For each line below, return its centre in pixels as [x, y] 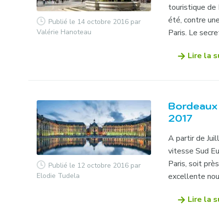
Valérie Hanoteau [64, 32]
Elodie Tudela [58, 175]
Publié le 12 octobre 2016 [89, 165]
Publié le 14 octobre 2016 [89, 22]
